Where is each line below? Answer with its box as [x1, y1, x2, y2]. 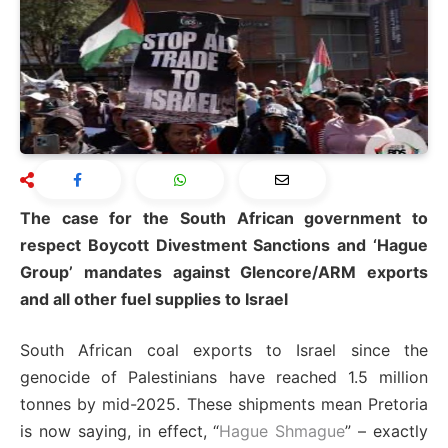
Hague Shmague [219, 421, 346, 442]
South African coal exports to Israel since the [20, 340, 428, 361]
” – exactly [345, 421, 428, 442]
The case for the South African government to [20, 208, 428, 229]
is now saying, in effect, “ [20, 421, 220, 442]
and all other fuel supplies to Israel [20, 289, 288, 310]
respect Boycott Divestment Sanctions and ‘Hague [20, 235, 428, 256]
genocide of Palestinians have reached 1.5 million [20, 367, 428, 388]
